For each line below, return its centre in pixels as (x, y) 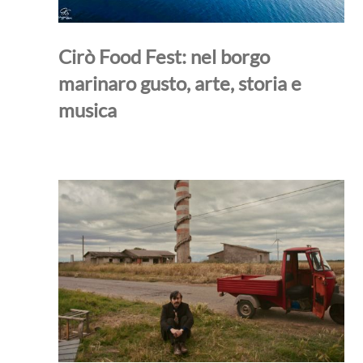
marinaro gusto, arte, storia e (180, 83)
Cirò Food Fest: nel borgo (164, 56)
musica (88, 109)
